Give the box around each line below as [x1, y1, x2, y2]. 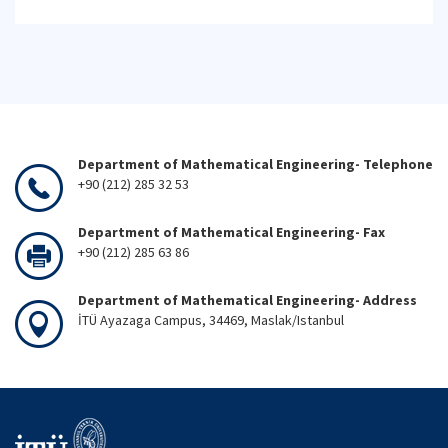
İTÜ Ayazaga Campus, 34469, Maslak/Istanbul [78, 311, 344, 329]
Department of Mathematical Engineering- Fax [78, 223, 385, 241]
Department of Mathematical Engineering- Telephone [78, 155, 433, 173]
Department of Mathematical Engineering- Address [78, 291, 417, 309]
